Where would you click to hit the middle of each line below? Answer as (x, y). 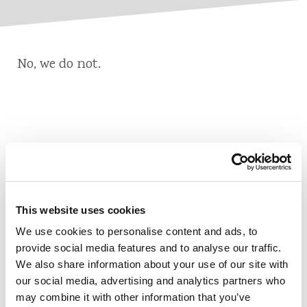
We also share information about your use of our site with (152, 265)
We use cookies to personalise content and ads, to (137, 232)
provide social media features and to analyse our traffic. (149, 248)
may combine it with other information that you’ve (133, 297)
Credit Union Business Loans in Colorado (153, 191)
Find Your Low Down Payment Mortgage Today (153, 239)
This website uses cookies (81, 210)
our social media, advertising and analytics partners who (150, 281)
